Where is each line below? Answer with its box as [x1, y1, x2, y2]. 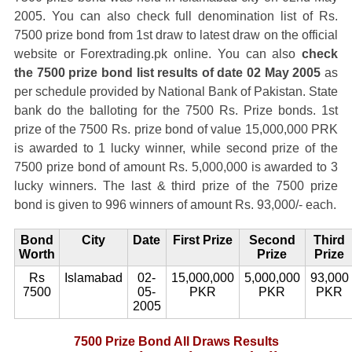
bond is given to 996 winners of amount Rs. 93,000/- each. [13, 198, 336, 211]
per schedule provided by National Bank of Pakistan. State [13, 85, 339, 98]
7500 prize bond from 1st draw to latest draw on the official [13, 28, 339, 42]
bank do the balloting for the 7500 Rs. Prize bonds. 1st [13, 104, 339, 117]
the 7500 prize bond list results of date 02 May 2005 [13, 66, 321, 79]
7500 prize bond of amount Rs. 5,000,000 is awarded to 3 [13, 160, 339, 174]
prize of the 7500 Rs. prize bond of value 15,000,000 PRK [13, 123, 339, 136]
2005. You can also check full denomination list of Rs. [13, 9, 339, 23]
